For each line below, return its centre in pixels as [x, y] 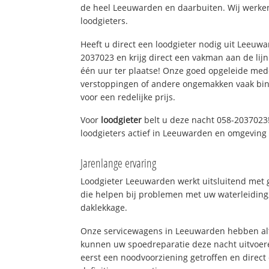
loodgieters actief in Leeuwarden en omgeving [174, 133]
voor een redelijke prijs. [128, 97]
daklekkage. [104, 208]
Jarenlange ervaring [119, 163]
